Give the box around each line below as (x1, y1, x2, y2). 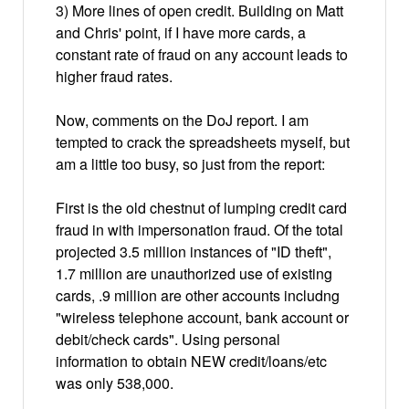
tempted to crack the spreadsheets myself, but (56, 131, 350, 152)
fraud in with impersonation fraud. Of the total (56, 218, 343, 240)
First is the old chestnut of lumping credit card (56, 196, 347, 218)
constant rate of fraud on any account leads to (56, 43, 348, 65)
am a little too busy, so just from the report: (56, 152, 325, 174)
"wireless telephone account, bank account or (56, 306, 349, 328)
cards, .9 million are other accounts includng (56, 284, 340, 306)
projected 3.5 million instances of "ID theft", (56, 240, 331, 262)
